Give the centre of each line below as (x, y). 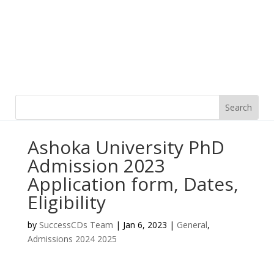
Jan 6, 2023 (145, 225)
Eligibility (66, 202)
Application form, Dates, (133, 184)
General (192, 225)
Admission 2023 (96, 165)
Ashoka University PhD (126, 147)
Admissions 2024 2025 (72, 239)
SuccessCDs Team (76, 225)
